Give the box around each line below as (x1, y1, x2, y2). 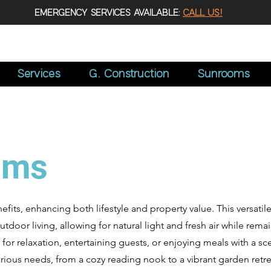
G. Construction (88, 67, 169, 81)
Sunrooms (197, 67, 250, 81)
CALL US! (183, 7, 223, 19)
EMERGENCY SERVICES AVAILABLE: (34, 7, 183, 19)
